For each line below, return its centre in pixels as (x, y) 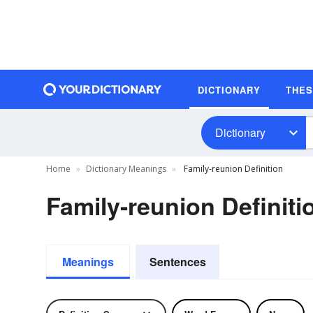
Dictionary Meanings (126, 169)
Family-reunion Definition (232, 169)
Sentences (177, 262)
